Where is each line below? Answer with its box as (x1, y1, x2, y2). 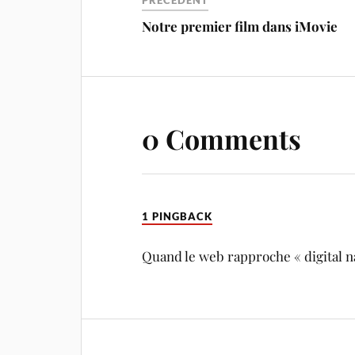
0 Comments (142, 120, 302, 158)
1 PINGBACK (142, 210, 213, 223)
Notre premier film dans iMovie (142, 17, 338, 36)
